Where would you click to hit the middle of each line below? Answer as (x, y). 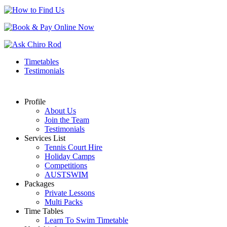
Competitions (66, 165)
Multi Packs (64, 202)
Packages (39, 183)
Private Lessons (70, 193)
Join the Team (67, 120)
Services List (45, 138)
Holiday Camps (70, 156)
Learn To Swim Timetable (86, 220)
